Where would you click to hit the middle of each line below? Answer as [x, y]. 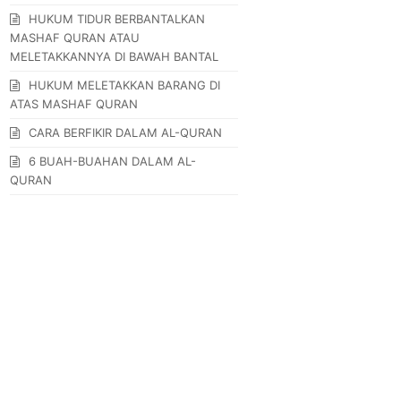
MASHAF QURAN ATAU [75, 37]
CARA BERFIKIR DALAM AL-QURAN [126, 132]
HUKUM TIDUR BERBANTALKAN [117, 18]
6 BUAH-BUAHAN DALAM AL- [113, 161]
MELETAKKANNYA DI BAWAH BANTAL [115, 56]
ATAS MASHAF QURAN [74, 103]
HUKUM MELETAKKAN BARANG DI [125, 85]
